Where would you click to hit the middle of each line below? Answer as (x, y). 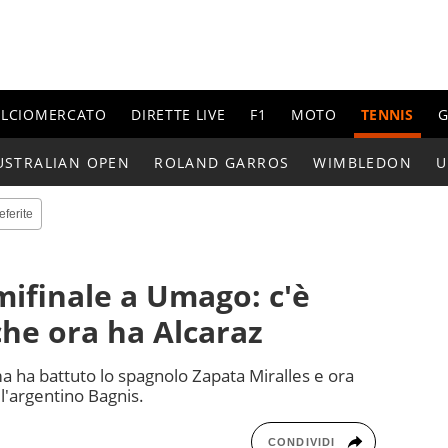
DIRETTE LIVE (178, 114)
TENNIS (387, 114)
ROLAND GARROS (222, 162)
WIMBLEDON (363, 162)
